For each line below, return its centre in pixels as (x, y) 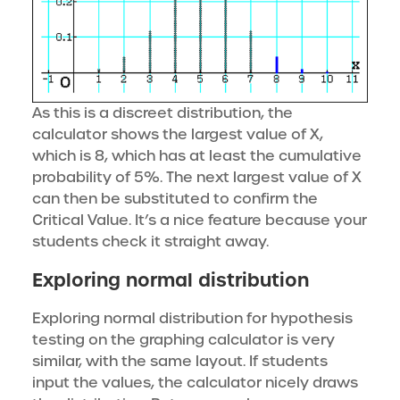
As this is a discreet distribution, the (162, 113)
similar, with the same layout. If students (180, 362)
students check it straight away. (150, 242)
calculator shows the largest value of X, (178, 135)
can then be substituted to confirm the (175, 199)
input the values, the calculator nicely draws (195, 383)
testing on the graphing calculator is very (183, 340)
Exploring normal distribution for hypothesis (192, 319)
